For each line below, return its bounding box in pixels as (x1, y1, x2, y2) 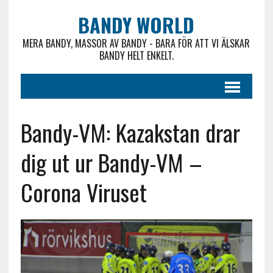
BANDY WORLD (78, 10, 195, 39)
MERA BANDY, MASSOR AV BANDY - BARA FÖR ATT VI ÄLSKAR (23, 36, 250, 51)
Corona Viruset (20, 175, 147, 209)
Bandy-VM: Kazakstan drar (20, 115, 240, 149)
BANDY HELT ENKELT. (99, 48, 174, 63)
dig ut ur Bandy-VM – (20, 145, 202, 179)
